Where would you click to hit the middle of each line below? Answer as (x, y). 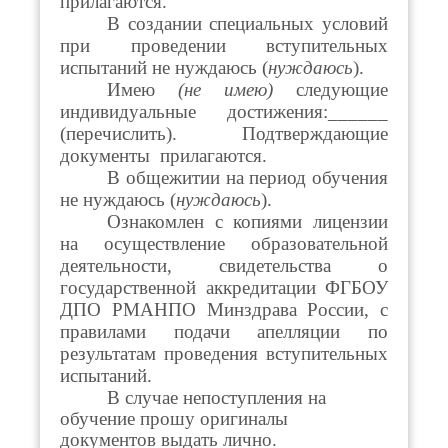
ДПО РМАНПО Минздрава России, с (224, 309)
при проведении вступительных (224, 45)
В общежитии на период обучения (247, 177)
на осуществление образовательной (224, 243)
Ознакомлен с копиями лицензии (247, 221)
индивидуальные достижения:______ (224, 111)
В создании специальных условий (247, 23)
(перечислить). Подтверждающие (224, 133)
